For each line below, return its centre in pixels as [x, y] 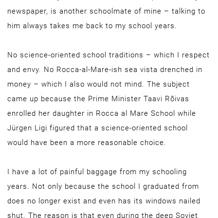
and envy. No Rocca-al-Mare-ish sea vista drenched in [105, 70]
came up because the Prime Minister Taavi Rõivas [98, 99]
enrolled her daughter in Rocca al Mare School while [102, 113]
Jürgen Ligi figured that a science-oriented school [98, 128]
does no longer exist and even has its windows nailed [104, 201]
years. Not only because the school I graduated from [103, 186]
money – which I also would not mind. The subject [99, 84]
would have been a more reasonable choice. [87, 143]
